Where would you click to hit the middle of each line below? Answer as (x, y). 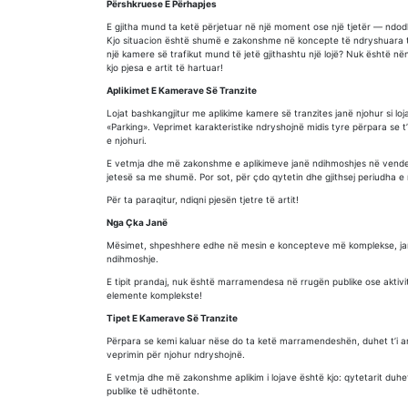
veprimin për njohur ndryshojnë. (176, 354)
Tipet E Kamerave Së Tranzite (172, 318)
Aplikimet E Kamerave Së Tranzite (182, 90)
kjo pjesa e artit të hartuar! (165, 67)
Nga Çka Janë (137, 222)
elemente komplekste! (154, 295)
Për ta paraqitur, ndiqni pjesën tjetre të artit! (203, 199)
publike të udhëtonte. (153, 391)
